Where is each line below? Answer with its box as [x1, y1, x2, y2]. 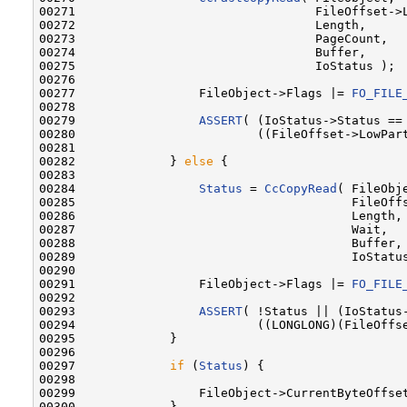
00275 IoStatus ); [39, 58, 395, 73]
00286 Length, [39, 208, 402, 223]
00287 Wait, [39, 222, 388, 236]
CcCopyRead [264, 181, 337, 195]
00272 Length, [39, 17, 366, 32]
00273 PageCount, [39, 31, 388, 45]
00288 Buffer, [39, 235, 402, 250]
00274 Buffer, [39, 45, 366, 59]
